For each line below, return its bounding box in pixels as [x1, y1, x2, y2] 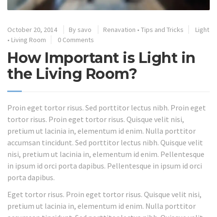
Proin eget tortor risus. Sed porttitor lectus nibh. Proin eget [7, 103, 206, 113]
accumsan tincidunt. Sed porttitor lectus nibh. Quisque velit [7, 138, 203, 148]
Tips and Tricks [141, 25, 184, 34]
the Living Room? [7, 65, 137, 83]
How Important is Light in [7, 49, 196, 67]
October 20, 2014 [7, 25, 57, 34]
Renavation [103, 25, 136, 34]
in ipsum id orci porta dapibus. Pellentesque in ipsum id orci [7, 161, 202, 171]
